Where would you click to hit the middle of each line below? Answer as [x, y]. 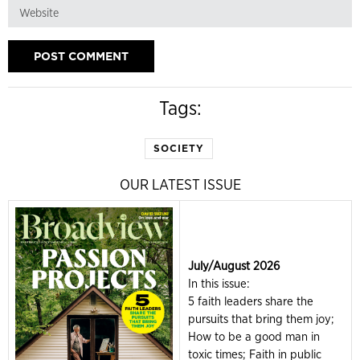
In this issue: [219, 283]
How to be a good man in [254, 336]
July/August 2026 [234, 266]
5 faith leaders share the [251, 301]
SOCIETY [178, 148]
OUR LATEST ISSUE [180, 184]
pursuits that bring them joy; [261, 319]
